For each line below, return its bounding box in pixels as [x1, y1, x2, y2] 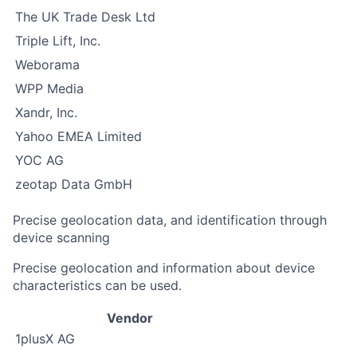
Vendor [107, 310, 153, 326]
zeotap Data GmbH [15, 176, 132, 192]
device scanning [13, 229, 110, 245]
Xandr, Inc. [15, 104, 77, 120]
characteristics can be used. [13, 277, 182, 293]
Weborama [15, 57, 80, 73]
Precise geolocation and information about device [13, 260, 315, 276]
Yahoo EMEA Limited [15, 128, 142, 144]
